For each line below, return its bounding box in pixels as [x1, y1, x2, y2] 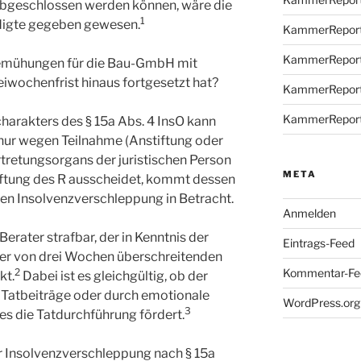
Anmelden [282, 205, 336, 220]
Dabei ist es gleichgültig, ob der [23, 268, 208, 284]
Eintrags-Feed [282, 235, 355, 250]
